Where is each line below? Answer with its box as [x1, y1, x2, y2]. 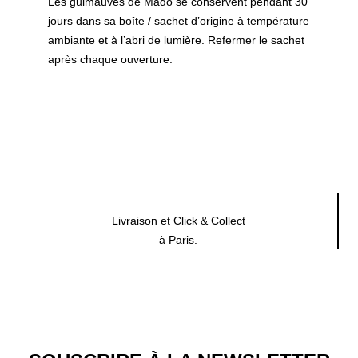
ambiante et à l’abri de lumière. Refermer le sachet [48, 34, 304, 46]
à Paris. [159, 233, 197, 246]
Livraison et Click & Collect [111, 214, 245, 227]
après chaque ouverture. [48, 53, 173, 66]
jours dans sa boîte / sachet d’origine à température [48, 14, 309, 27]
